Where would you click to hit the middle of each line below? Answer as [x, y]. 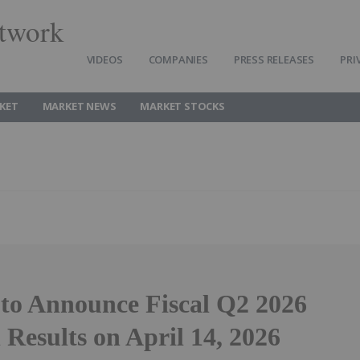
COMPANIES [178, 59]
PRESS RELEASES [274, 59]
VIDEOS [104, 59]
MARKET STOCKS [182, 106]
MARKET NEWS [79, 106]
